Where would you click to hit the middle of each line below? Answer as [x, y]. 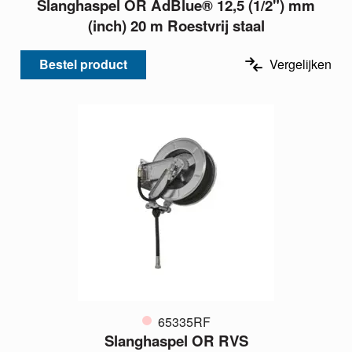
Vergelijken [301, 64]
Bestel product [83, 64]
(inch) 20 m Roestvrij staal [176, 25]
